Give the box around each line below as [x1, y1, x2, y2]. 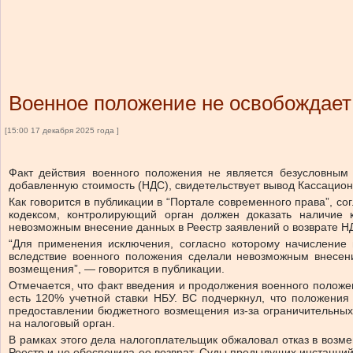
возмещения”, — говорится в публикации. [9, 262, 225, 275]
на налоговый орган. [9, 317, 115, 329]
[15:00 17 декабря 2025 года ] [5, 126, 119, 135]
